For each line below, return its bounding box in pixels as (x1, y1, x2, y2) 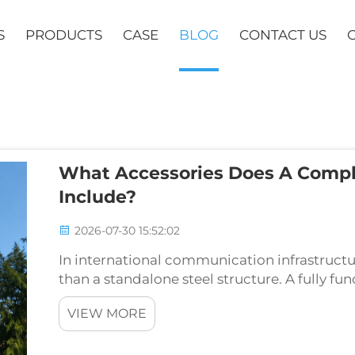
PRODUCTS (25, 27, 102, 43)
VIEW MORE (67, 306, 147, 321)
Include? (59, 186, 136, 208)
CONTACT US (239, 27, 326, 43)
